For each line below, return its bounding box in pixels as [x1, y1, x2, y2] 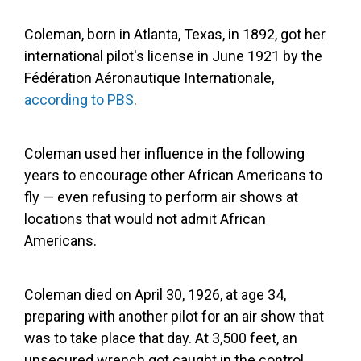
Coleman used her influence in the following [24, 145, 305, 162]
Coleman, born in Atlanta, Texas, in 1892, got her [24, 26, 326, 43]
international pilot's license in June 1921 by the [24, 48, 322, 64]
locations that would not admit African [24, 210, 266, 227]
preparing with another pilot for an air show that [24, 308, 324, 325]
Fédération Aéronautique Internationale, [24, 69, 274, 86]
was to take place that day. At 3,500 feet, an [24, 330, 297, 346]
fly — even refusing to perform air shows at [24, 189, 298, 205]
